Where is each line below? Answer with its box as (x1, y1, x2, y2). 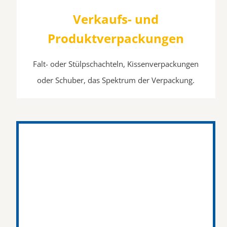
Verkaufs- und (72, 10, 159, 27)
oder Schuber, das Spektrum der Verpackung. (36, 74, 195, 85)
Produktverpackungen (47, 29, 184, 47)
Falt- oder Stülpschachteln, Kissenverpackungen (32, 58, 199, 69)
